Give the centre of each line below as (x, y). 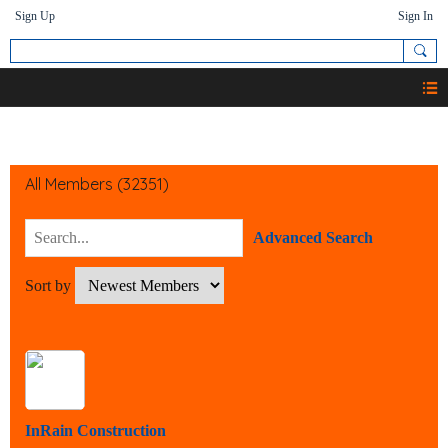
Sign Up (35, 16)
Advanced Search (313, 238)
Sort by (50, 286)
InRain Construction (95, 431)
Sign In (415, 16)
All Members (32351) (97, 184)
